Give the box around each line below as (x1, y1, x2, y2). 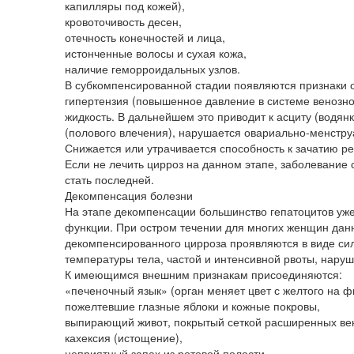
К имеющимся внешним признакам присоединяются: (65, 265, 342, 282)
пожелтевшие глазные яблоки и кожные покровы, (65, 297, 320, 314)
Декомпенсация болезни (65, 186, 193, 203)
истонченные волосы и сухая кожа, (65, 44, 247, 61)
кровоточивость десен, (65, 13, 182, 29)
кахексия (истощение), (65, 329, 183, 345)
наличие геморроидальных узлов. (65, 60, 240, 77)
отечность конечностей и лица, (65, 28, 225, 45)
